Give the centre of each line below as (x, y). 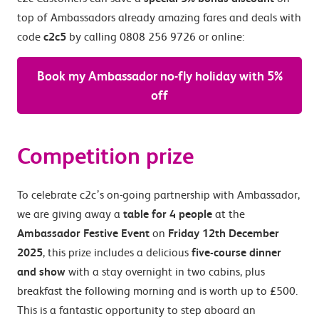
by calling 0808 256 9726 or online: (155, 37)
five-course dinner (236, 252)
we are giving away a (70, 214)
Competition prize (105, 156)
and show (41, 272)
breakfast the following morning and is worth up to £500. (157, 291)
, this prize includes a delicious (117, 252)
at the (229, 214)
